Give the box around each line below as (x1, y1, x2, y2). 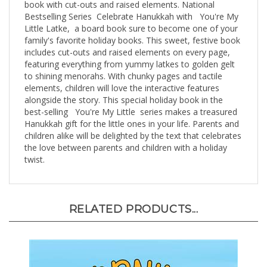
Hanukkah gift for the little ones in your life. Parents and (24, 107, 239, 118)
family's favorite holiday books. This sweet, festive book (24, 23, 240, 35)
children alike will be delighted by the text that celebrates (24, 119, 241, 130)
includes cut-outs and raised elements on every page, (24, 35, 230, 46)
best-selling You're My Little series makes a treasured (24, 95, 237, 106)
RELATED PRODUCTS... (69, 191, 198, 204)
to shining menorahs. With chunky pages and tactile (24, 59, 222, 70)
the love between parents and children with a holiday (24, 131, 227, 142)
